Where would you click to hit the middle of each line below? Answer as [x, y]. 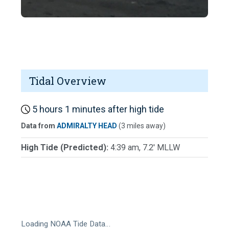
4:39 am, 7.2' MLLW [145, 148]
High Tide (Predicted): [66, 148]
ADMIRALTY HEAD [87, 126]
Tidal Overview [68, 81]
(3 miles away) [141, 126]
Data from [39, 126]
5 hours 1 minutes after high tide [97, 109]
